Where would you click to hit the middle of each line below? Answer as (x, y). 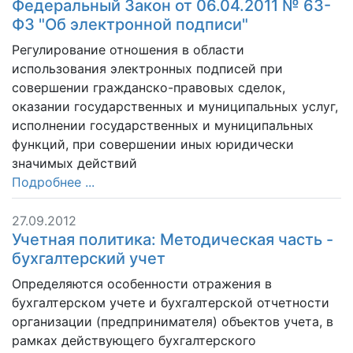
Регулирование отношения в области (128, 50)
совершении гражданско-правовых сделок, (149, 87)
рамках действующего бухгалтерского (134, 340)
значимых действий (74, 163)
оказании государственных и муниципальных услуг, (175, 106)
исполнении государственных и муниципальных (163, 125)
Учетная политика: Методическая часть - (173, 240)
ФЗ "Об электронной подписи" (130, 24)
